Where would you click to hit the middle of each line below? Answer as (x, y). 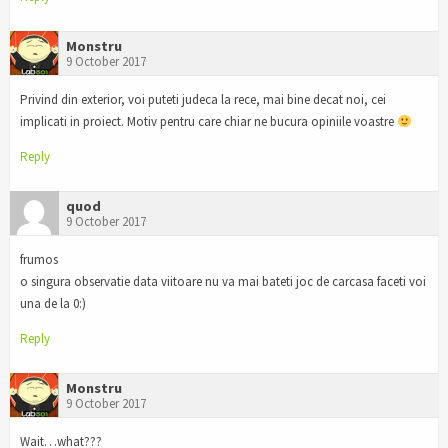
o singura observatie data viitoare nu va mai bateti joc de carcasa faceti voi (223, 281)
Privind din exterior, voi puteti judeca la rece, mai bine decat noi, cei (203, 100)
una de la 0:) (53, 303)
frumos (39, 259)
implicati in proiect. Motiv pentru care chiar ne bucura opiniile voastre (208, 122)
